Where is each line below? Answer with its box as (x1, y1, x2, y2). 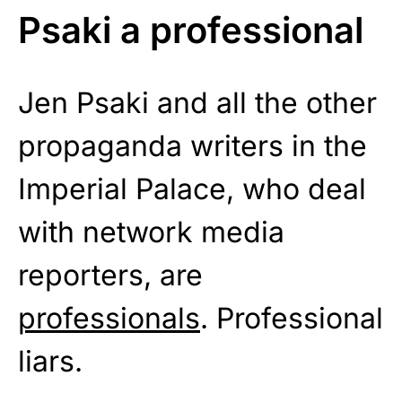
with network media (18, 214, 284, 249)
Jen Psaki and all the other (18, 84, 377, 120)
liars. (18, 343, 83, 379)
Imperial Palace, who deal (18, 170, 366, 206)
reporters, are (18, 257, 203, 293)
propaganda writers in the (18, 127, 367, 163)
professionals (18, 300, 200, 336)
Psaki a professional (18, 7, 363, 52)
